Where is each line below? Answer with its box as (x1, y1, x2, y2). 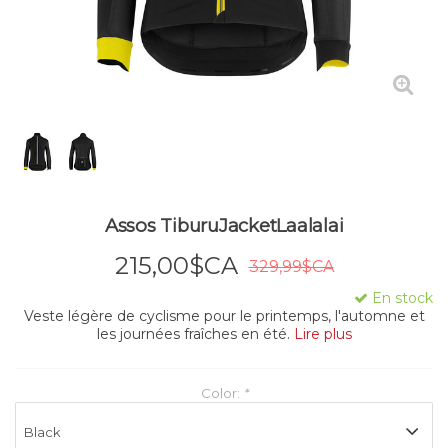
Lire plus (293, 325, 352, 344)
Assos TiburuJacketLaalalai (104, 214, 344, 237)
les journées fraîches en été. (96, 325, 294, 344)
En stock (368, 289, 433, 308)
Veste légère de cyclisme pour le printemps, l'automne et (23, 307, 425, 326)
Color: (200, 385, 243, 402)
